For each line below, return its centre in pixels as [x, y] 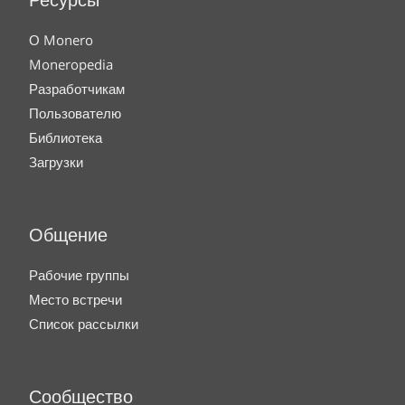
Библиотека [66, 137]
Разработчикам [77, 89]
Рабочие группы [79, 275]
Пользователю [75, 113]
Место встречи [75, 299]
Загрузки [56, 162]
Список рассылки [84, 324]
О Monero [61, 40]
